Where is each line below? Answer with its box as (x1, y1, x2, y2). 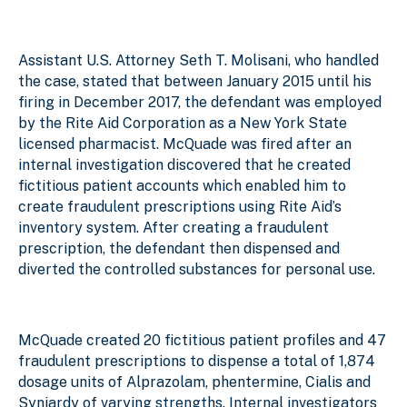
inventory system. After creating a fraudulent (18, 218, 329, 236)
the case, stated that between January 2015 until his (18, 72, 372, 90)
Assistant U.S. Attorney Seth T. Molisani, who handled (18, 51, 379, 69)
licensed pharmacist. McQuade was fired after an (18, 134, 352, 153)
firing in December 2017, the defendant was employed (18, 93, 382, 111)
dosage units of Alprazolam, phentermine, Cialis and (18, 372, 371, 391)
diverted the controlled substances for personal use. (18, 260, 375, 278)
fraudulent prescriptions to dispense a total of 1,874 (18, 352, 375, 370)
